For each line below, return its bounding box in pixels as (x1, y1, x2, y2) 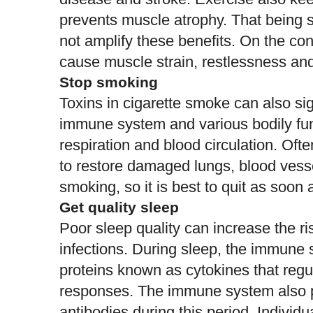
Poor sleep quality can (59, 219, 213, 237)
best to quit (172, 177, 246, 196)
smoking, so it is (59, 177, 172, 196)
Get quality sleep (59, 198, 179, 216)
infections (59, 240, 124, 258)
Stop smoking (59, 73, 158, 91)
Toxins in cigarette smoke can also (59, 94, 295, 112)
